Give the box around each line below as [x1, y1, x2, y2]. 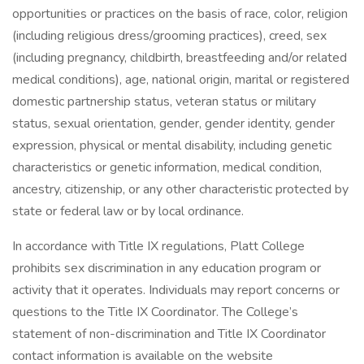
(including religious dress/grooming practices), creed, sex [12, 27, 327, 45]
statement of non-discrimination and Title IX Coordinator [12, 325, 326, 343]
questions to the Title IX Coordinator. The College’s [12, 303, 298, 321]
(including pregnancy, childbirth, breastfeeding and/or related [12, 49, 347, 67]
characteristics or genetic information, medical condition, [12, 158, 322, 176]
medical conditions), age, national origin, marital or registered [12, 71, 349, 89]
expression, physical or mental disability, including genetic [12, 136, 331, 154]
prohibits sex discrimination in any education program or [12, 259, 321, 277]
